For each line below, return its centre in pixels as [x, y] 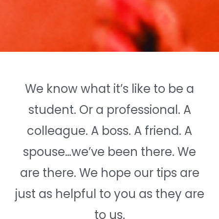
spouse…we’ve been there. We [109, 152]
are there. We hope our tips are [109, 173]
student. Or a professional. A [109, 109]
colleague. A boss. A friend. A [109, 131]
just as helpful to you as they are [109, 194]
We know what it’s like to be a [109, 88]
